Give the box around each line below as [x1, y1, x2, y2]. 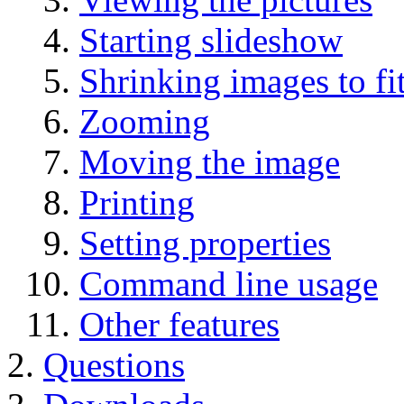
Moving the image [79, 142, 340, 181]
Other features [79, 305, 280, 344]
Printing [79, 183, 195, 222]
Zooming [79, 102, 210, 141]
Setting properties [79, 224, 331, 262]
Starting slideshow [79, 21, 343, 60]
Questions [43, 345, 185, 384]
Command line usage [79, 264, 378, 303]
